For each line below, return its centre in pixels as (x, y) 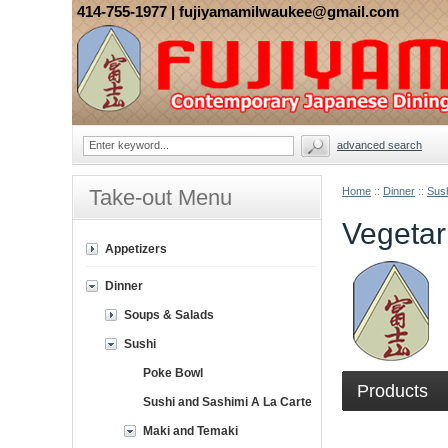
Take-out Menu (160, 197)
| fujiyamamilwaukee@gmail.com (285, 11)
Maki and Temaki (190, 431)
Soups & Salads (169, 315)
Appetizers (136, 249)
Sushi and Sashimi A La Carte (227, 402)
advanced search (379, 145)
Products (392, 391)
